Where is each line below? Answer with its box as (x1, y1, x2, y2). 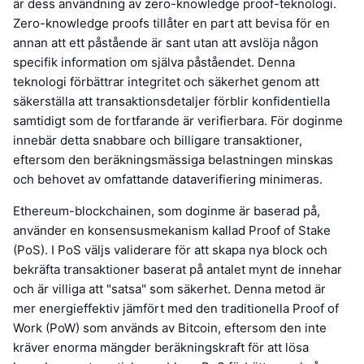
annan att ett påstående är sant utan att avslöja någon (13, 35, 318, 51)
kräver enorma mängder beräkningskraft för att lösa (13, 340, 309, 356)
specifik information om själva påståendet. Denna (13, 54, 295, 71)
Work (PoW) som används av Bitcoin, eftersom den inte (13, 320, 327, 336)
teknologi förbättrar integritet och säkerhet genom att (13, 74, 319, 90)
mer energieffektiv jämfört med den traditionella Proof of (13, 301, 339, 317)
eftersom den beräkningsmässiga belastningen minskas (13, 152, 333, 168)
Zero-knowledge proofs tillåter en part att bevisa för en (13, 15, 330, 32)
